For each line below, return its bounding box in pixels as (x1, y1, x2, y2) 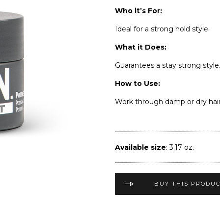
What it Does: (115, 42, 166, 52)
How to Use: (115, 79, 160, 88)
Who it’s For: (115, 6, 162, 15)
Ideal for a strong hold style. (115, 24, 210, 33)
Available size (115, 142, 166, 152)
